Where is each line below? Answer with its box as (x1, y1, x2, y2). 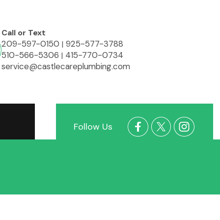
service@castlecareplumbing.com (1, 61, 130, 72)
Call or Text (1, 27, 46, 38)
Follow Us (74, 121, 112, 133)
